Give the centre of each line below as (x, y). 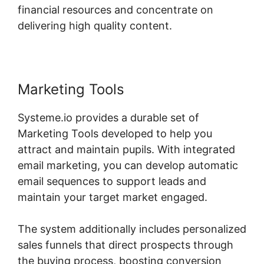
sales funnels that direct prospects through (126, 245)
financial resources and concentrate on (115, 9)
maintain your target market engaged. (113, 197)
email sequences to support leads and (112, 181)
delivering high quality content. (95, 25)
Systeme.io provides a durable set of (108, 117)
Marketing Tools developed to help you (115, 133)
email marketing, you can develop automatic (128, 165)
